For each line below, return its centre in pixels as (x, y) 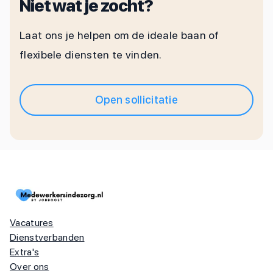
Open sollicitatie (136, 100)
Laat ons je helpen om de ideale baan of (119, 35)
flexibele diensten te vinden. (91, 55)
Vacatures (32, 223)
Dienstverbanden (47, 237)
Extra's (25, 252)
